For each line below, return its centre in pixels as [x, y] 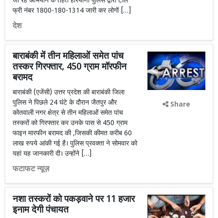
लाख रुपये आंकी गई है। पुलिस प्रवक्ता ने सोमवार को [75, 144]
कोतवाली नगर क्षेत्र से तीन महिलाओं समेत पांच [68, 113]
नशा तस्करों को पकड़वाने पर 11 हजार [74, 200]
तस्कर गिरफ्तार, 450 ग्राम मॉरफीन [70, 67]
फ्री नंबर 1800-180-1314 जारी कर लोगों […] [72, 11]
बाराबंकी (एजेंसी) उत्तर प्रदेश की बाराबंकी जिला [69, 93]
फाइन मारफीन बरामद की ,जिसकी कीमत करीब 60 [72, 134]
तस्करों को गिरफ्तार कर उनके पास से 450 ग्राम [70, 123]
